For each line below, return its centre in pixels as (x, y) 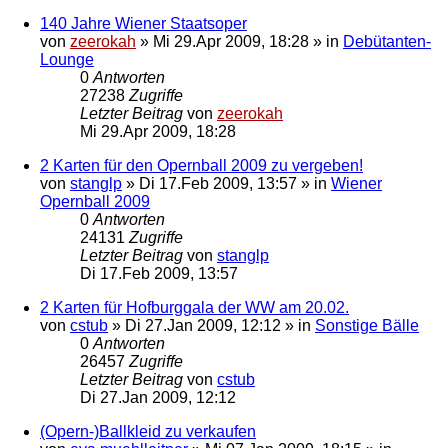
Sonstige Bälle (367, 325)
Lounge (67, 59)
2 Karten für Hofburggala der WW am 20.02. (194, 307)
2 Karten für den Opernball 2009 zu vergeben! (201, 165)
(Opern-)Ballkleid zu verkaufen (148, 431)
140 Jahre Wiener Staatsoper (143, 23)
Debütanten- (387, 41)
